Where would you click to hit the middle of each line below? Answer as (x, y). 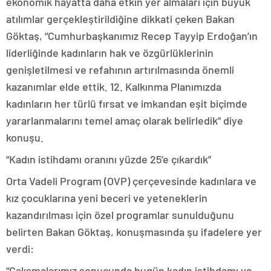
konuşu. (25, 137)
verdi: (20, 249)
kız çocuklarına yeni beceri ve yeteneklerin (107, 198)
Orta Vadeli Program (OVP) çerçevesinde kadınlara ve (131, 181)
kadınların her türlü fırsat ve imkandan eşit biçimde (127, 103)
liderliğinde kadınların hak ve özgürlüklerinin (110, 53)
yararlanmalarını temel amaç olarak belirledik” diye (125, 120)
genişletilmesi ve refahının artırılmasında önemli (120, 70)
